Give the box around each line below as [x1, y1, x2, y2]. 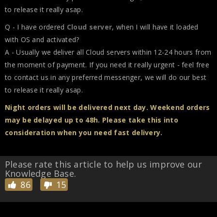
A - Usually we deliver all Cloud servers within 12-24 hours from [5, 47, 212, 57]
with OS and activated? [5, 35, 79, 44]
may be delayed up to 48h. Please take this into [5, 115, 179, 124]
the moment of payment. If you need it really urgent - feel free [5, 60, 209, 69]
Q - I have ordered [5, 22, 67, 31]
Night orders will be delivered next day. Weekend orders [5, 103, 210, 112]
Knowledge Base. [5, 168, 76, 179]
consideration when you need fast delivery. [5, 128, 163, 137]
